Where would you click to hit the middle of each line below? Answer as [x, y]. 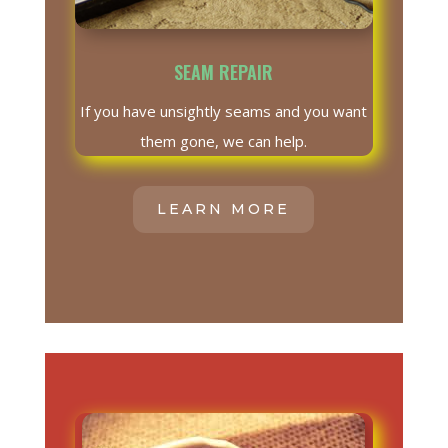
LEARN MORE [224, 209]
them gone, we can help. [224, 141]
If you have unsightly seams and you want [224, 111]
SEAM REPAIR [224, 72]
